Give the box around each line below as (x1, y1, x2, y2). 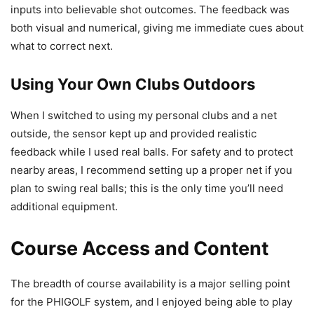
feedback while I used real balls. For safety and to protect (11, 145, 293, 159)
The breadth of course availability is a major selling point (11, 277, 290, 291)
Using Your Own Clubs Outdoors (11, 75, 255, 94)
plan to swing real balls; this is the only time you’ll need (11, 182, 283, 196)
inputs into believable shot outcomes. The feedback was (11, 3, 289, 17)
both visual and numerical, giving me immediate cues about (11, 21, 303, 35)
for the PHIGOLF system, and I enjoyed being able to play (11, 295, 292, 309)
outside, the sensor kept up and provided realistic (11, 127, 257, 141)
